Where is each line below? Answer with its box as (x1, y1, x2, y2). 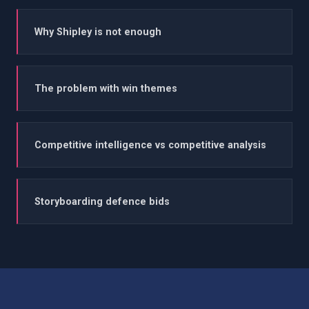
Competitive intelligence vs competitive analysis (34, 139, 266, 152)
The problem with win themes (34, 83, 177, 95)
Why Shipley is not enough (34, 26, 161, 39)
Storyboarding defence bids (34, 196, 170, 208)
